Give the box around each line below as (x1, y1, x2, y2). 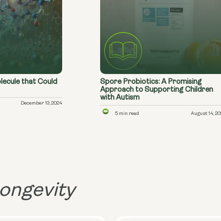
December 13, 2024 (21, 100, 63, 106)
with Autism (100, 94, 140, 102)
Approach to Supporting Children (100, 86, 214, 94)
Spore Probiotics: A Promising (100, 78, 202, 86)
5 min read (115, 111, 140, 116)
